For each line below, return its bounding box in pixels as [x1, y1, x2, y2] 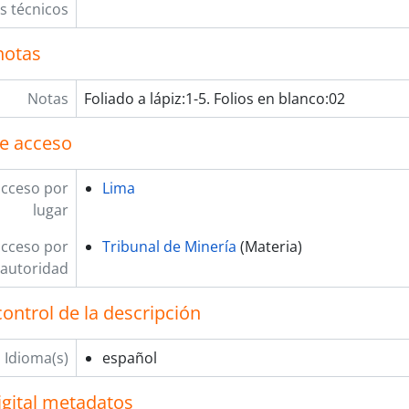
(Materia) [236, 236, 302, 257]
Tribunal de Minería [101, 236, 236, 257]
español [101, 348, 157, 368]
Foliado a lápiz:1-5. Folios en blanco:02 [83, 89, 345, 109]
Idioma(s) [4, 348, 68, 368]
